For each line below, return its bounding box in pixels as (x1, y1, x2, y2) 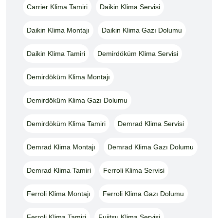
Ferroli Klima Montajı (27, 189, 91, 198)
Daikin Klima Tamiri (27, 49, 85, 57)
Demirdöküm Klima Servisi (97, 49, 178, 57)
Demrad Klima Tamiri (27, 166, 91, 174)
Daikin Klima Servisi (100, 2, 160, 11)
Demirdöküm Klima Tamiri (27, 119, 106, 127)
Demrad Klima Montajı (27, 143, 95, 151)
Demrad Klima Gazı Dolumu (108, 143, 194, 151)
